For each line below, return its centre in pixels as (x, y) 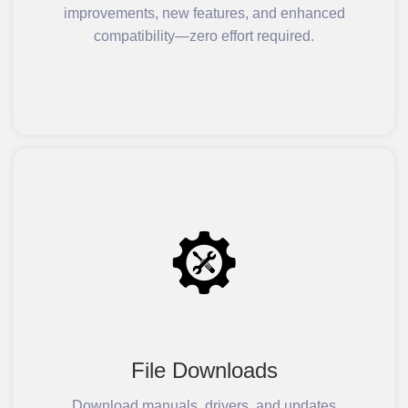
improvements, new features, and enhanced (204, 14)
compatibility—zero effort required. (204, 36)
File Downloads (204, 371)
